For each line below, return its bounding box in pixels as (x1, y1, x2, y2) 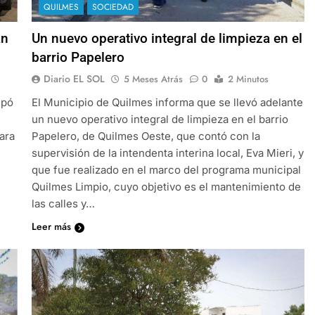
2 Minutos (227, 72, 269, 86)
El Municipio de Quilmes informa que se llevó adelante (31, 95, 303, 109)
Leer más (31, 219, 71, 233)
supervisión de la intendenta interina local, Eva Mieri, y (31, 146, 304, 160)
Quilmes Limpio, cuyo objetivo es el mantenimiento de (31, 179, 301, 193)
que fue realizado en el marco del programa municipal (31, 162, 301, 176)
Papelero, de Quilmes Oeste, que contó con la (31, 129, 260, 143)
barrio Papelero (31, 49, 124, 65)
